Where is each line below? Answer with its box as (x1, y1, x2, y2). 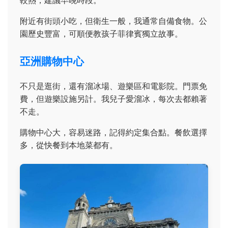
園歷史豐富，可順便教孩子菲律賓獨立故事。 (20, 28, 183, 39)
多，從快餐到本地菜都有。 (20, 140, 118, 151)
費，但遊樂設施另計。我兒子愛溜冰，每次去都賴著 (20, 94, 207, 104)
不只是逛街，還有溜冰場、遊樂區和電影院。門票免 (20, 81, 207, 92)
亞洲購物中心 (20, 55, 84, 68)
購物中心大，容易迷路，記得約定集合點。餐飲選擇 (20, 127, 207, 138)
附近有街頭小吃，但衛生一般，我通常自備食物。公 (20, 16, 207, 26)
